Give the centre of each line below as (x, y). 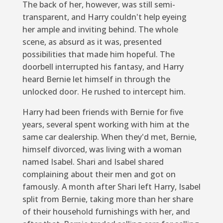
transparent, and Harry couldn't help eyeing (104, 17)
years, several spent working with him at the (106, 124)
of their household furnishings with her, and (106, 211)
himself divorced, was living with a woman (102, 149)
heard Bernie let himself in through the (96, 79)
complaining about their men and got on (99, 174)
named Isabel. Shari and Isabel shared (93, 162)
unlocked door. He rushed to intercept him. (104, 91)
